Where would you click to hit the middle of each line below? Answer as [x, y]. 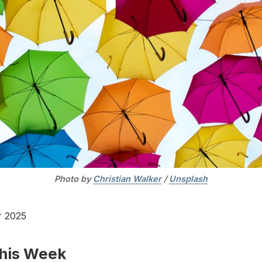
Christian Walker [127, 179]
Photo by [74, 179]
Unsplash [188, 179]
